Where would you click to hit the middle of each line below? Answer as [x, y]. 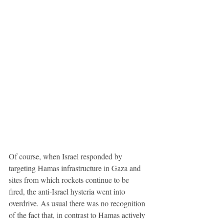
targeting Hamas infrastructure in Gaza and [76, 168]
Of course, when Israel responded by [66, 156]
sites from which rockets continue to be [70, 180]
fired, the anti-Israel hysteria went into [68, 192]
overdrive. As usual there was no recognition [78, 203]
